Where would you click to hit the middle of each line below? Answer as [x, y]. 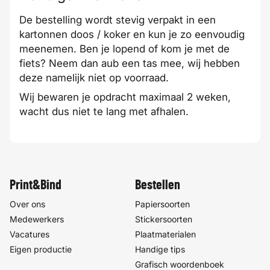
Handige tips [160, 249]
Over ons [27, 204]
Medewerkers [37, 219]
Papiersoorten [162, 204]
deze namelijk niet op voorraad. [94, 78]
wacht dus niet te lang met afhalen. [104, 111]
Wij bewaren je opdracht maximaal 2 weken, [125, 97]
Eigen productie [41, 249]
